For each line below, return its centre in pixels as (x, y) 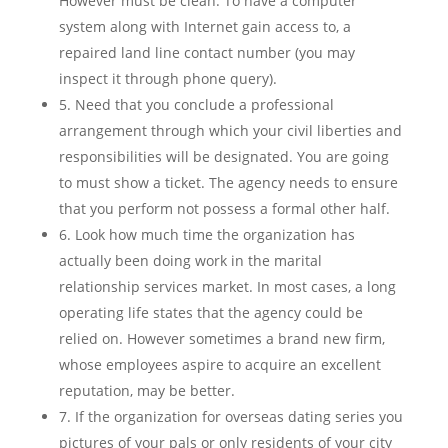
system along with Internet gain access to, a (204, 26)
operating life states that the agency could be (210, 312)
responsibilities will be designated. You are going (223, 156)
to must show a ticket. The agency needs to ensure (228, 182)
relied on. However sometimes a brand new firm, (221, 338)
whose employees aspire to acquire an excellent (219, 364)
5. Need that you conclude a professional (196, 104)
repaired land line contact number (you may (206, 52)
